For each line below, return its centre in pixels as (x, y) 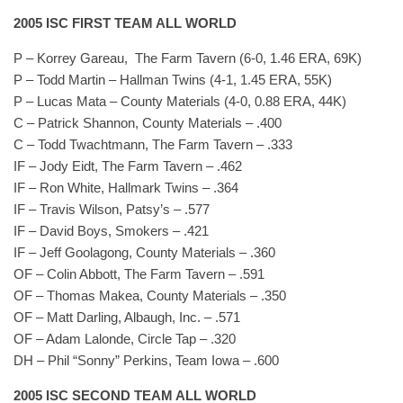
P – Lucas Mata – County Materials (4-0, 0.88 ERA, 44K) (180, 101)
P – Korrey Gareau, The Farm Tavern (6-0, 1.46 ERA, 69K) (188, 58)
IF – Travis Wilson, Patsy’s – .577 (112, 209)
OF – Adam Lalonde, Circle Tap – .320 (125, 339)
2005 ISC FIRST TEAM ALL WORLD (125, 23)
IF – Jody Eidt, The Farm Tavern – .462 (128, 166)
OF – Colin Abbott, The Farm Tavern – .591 (139, 274)
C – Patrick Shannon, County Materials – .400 (148, 123)
